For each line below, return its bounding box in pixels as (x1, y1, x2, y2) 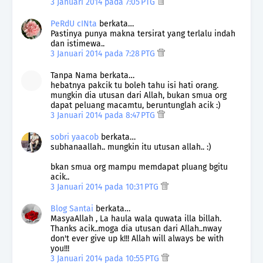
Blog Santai (50, 203, 93, 214)
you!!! (50, 243, 69, 254)
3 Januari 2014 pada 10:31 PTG (50, 181, 161, 192)
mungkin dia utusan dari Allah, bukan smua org (50, 90, 227, 100)
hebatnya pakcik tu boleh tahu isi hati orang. (50, 80, 218, 90)
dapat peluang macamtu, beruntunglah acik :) (50, 100, 221, 110)
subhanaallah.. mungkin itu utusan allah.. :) (50, 141, 211, 152)
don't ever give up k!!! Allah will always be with (50, 233, 224, 244)
